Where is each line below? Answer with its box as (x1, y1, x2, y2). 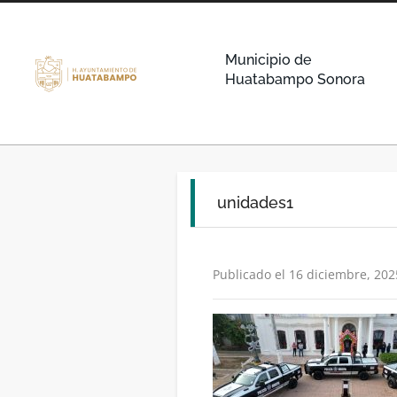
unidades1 (216, 193, 293, 212)
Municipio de (224, 51, 311, 68)
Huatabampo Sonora (224, 71, 365, 88)
